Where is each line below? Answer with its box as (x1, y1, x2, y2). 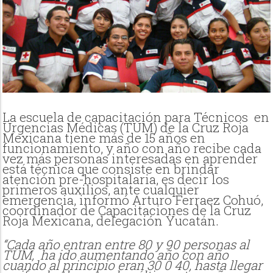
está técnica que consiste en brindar (2, 160, 220, 177)
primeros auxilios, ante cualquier (2, 181, 200, 198)
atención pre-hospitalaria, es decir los (2, 171, 230, 188)
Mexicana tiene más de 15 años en (2, 129, 206, 146)
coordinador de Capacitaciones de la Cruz (2, 202, 252, 219)
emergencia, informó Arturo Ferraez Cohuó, (2, 191, 264, 208)
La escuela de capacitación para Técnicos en (2, 108, 270, 126)
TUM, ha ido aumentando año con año (2, 246, 229, 263)
